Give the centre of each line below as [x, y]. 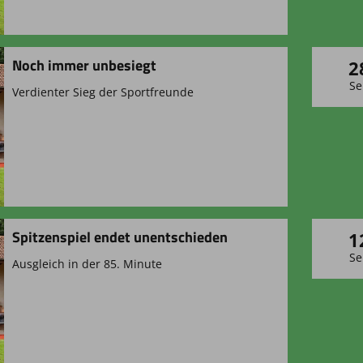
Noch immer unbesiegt [84, 65]
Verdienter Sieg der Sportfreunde [102, 92]
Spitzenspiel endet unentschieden [120, 237]
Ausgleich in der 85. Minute [87, 263]
